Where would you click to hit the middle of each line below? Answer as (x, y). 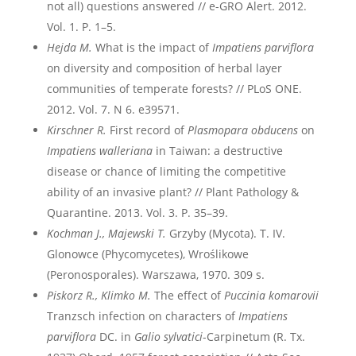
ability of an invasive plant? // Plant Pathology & (172, 192)
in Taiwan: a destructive (217, 151)
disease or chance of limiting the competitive (166, 171)
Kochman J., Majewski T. (108, 233)
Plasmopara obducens (242, 130)
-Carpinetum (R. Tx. (253, 337)
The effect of (187, 295)
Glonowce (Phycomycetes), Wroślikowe (147, 254)
